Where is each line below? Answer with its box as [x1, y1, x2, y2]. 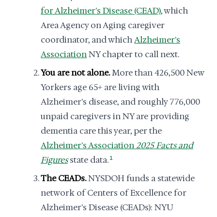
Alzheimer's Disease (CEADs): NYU [41, 202, 173, 213]
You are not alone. [41, 67, 110, 78]
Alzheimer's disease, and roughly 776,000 [41, 96, 200, 107]
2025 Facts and [136, 140, 193, 151]
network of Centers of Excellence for [41, 187, 186, 198]
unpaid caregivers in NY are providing [41, 111, 189, 122]
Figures [41, 155, 68, 165]
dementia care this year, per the [41, 125, 162, 136]
